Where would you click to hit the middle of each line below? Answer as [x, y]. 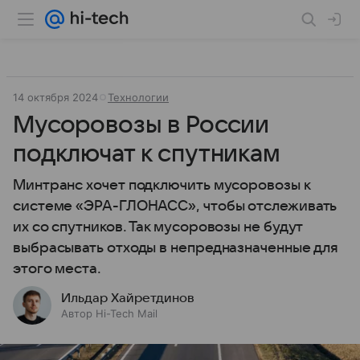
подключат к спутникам [147, 154]
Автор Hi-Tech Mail [109, 313]
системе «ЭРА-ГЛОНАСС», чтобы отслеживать [175, 206]
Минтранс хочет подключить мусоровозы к [162, 185]
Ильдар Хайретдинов [128, 298]
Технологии [138, 97]
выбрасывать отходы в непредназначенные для [176, 248]
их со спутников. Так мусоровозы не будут [158, 227]
